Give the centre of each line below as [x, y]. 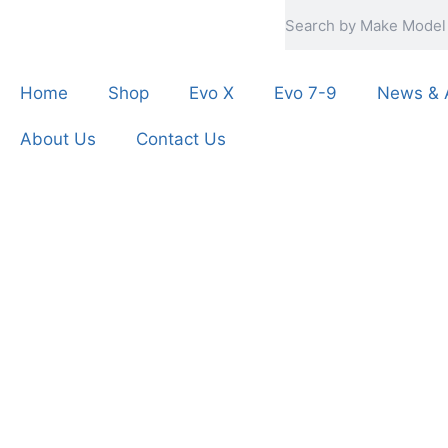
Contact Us [181, 139]
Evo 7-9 [305, 93]
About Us [58, 139]
